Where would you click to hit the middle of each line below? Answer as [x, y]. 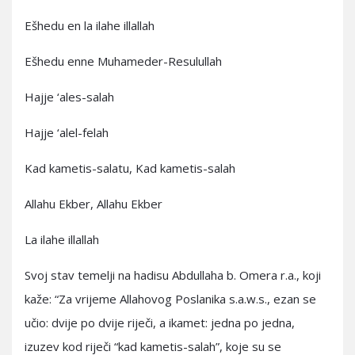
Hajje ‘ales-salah [69, 97]
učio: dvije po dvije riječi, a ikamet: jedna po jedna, [160, 323]
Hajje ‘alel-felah [67, 132]
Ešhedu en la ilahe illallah [90, 25]
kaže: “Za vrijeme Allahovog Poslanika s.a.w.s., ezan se [170, 299]
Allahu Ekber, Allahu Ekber [94, 204]
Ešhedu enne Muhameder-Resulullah [123, 61]
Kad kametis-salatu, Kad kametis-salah [130, 168]
